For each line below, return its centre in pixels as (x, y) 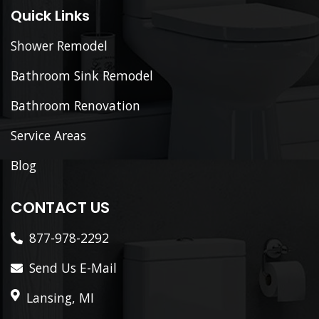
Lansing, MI (60, 297)
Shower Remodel (59, 45)
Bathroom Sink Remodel (82, 75)
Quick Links (50, 15)
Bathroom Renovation (75, 105)
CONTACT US (60, 207)
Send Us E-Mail (73, 267)
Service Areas (48, 135)
